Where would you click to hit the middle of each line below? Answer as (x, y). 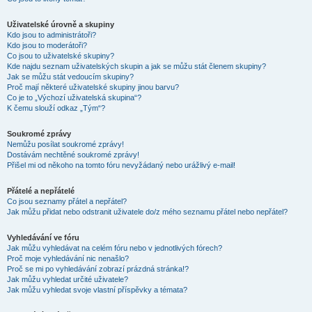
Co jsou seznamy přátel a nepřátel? (67, 201)
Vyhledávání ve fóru (43, 237)
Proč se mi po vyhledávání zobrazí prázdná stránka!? (98, 269)
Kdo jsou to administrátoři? (52, 35)
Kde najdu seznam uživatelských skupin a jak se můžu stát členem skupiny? (136, 66)
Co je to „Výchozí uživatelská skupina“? (74, 97)
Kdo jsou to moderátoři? (47, 45)
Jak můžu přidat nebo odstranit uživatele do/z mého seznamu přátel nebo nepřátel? (147, 212)
